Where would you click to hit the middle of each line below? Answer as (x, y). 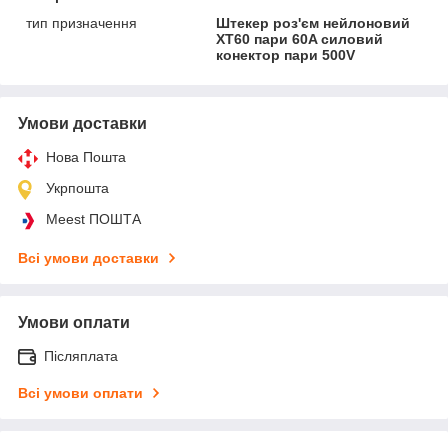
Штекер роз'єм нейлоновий (313, 22)
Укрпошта (77, 187)
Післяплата (81, 355)
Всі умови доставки (88, 257)
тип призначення (81, 22)
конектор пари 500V (286, 54)
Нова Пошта (86, 156)
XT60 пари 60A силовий (300, 38)
